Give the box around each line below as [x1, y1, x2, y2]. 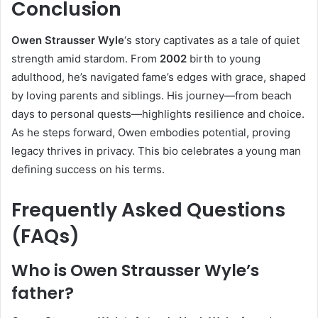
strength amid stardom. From [11, 52, 160, 66]
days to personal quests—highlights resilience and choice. [11, 107, 305, 121]
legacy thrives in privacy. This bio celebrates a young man [11, 144, 301, 158]
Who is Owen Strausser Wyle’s [11, 258, 259, 282]
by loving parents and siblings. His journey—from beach [11, 89, 292, 103]
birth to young [187, 52, 261, 66]
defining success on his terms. [11, 163, 165, 177]
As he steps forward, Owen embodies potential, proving [11, 126, 290, 140]
